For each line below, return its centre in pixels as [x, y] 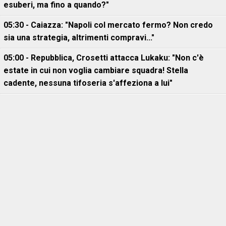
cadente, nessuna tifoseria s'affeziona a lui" [88, 83]
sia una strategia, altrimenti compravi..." [79, 38]
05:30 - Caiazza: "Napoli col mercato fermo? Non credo [108, 25]
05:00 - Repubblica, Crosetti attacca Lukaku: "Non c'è [104, 58]
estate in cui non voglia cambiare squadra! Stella [96, 71]
